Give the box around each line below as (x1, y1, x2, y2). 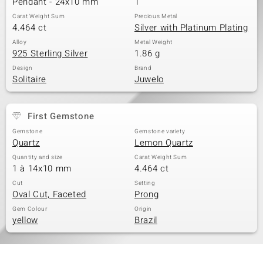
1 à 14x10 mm (12, 162, 72, 175)
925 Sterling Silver (12, 47, 88, 60)
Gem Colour (12, 205, 48, 213)
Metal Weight (134, 38, 173, 46)
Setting (134, 179, 156, 187)
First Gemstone (27, 110, 95, 123)
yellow (12, 214, 38, 227)
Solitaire (12, 73, 46, 86)
